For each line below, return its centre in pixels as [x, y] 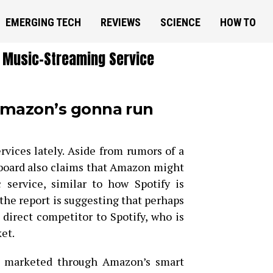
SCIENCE [180, 22]
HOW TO [238, 22]
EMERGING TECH [43, 22]
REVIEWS [120, 22]
